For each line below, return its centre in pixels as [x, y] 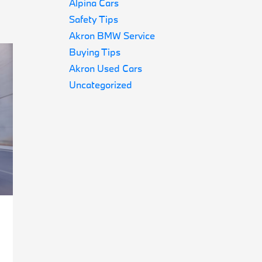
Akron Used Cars [106, 68]
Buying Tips [95, 52]
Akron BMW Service [112, 35]
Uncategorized [101, 85]
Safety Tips [94, 19]
